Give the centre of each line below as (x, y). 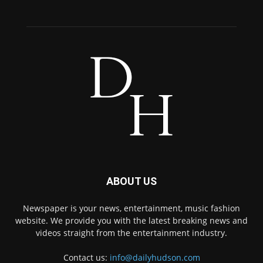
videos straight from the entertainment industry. (131, 232)
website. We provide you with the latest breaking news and (131, 220)
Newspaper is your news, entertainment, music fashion (131, 208)
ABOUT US (131, 181)
